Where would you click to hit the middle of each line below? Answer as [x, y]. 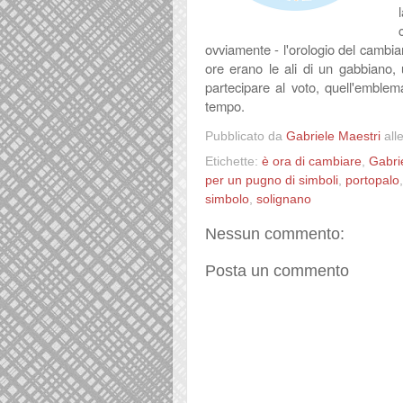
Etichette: [233, 161]
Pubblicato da [246, 136]
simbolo [227, 199]
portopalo [372, 180]
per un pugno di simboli [272, 180]
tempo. [225, 106]
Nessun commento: [275, 233]
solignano [284, 199]
